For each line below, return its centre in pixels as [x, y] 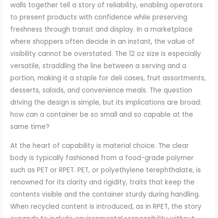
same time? [30, 127]
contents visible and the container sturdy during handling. [105, 194]
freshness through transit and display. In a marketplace [102, 30]
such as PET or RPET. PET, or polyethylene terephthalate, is [106, 170]
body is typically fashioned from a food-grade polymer [102, 158]
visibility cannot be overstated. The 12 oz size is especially [106, 54]
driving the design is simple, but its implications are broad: [106, 103]
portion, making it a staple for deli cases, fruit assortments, [108, 78]
